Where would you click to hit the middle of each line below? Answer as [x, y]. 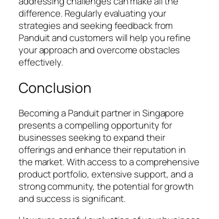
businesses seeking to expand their [92, 138]
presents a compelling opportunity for [96, 125]
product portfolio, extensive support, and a [106, 174]
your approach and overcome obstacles [99, 50]
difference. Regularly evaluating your [93, 13]
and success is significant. [72, 199]
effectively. [41, 62]
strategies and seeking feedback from [96, 25]
